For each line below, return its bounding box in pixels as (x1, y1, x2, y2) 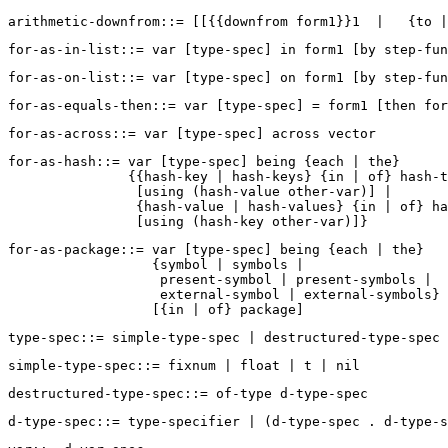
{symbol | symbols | (8, 257, 312, 273)
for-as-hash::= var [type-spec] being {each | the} (8, 154, 416, 170)
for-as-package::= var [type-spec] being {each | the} (8, 242, 440, 258)
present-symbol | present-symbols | (8, 272, 440, 288)
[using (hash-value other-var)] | (8, 184, 408, 200)
